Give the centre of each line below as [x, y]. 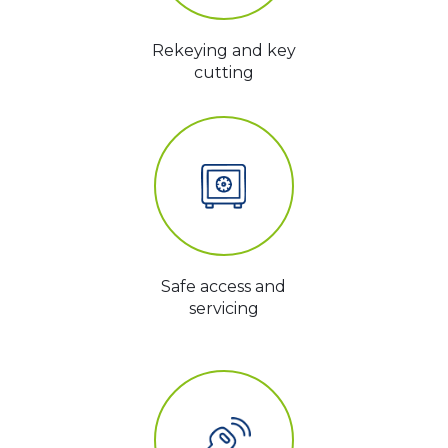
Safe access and [224, 287]
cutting [223, 73]
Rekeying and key [223, 51]
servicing [223, 309]
